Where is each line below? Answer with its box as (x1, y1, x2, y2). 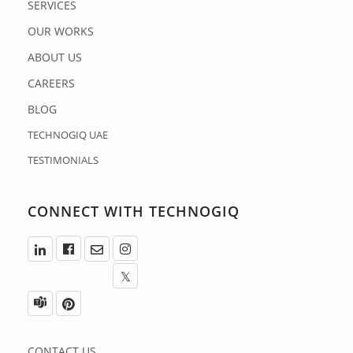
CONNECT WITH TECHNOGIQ (28, 202, 240, 221)
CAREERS (28, 76, 75, 91)
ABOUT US (28, 50, 82, 65)
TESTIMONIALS (28, 153, 98, 168)
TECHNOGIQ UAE (28, 128, 108, 143)
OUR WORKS (28, 24, 94, 39)
